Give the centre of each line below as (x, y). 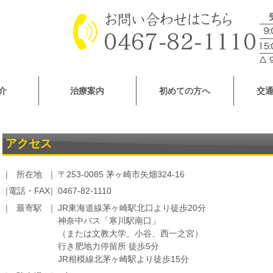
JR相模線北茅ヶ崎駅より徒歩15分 (124, 260)
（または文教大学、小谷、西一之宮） (131, 234)
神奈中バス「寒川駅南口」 (109, 221)
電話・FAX (30, 191)
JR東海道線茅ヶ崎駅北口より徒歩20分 (132, 208)
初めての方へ (185, 91)
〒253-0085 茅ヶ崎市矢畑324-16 (122, 174)
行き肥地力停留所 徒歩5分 (109, 247)
